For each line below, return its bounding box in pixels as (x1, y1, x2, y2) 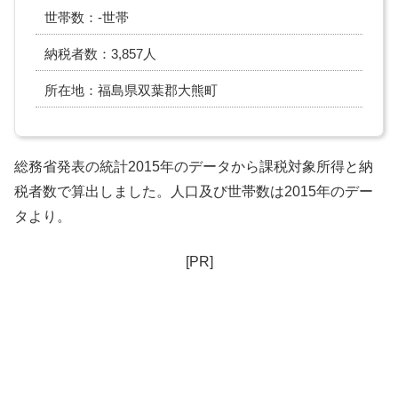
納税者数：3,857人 (44, 46, 156, 61)
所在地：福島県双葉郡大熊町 (44, 83, 218, 98)
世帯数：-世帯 (44, 10, 129, 25)
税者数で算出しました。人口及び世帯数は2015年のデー (14, 184, 373, 200)
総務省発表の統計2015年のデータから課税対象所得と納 (14, 159, 373, 175)
